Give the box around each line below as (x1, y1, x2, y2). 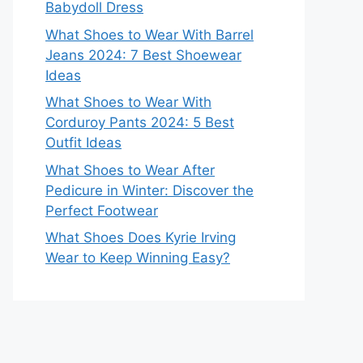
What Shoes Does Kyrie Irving (45, 229, 236, 246)
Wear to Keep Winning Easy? (45, 250, 230, 267)
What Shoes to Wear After (45, 161, 215, 178)
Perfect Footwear (45, 202, 158, 219)
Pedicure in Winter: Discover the (45, 181, 254, 199)
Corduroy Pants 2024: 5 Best (45, 114, 234, 131)
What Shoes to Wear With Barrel (45, 26, 254, 43)
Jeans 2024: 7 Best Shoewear (45, 46, 241, 63)
